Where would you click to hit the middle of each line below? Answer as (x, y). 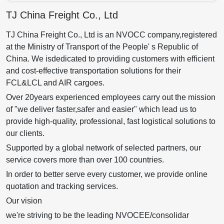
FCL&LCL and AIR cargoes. (55, 83)
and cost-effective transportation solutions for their (93, 71)
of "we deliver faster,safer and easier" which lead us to (101, 109)
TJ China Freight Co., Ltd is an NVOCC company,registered (111, 35)
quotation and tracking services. (62, 186)
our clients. (25, 133)
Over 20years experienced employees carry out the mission (111, 97)
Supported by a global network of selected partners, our (103, 148)
